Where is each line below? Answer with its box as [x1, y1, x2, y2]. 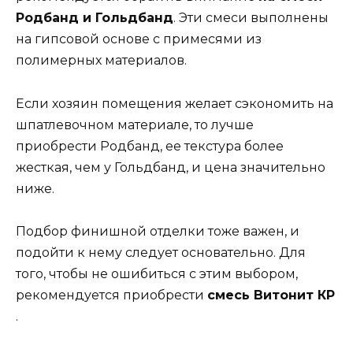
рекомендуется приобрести [16, 287, 207, 303]
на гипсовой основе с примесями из [16, 32, 262, 47]
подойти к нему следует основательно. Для [16, 244, 306, 260]
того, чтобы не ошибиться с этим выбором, [16, 266, 298, 281]
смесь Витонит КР [207, 287, 335, 303]
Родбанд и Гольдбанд [16, 10, 173, 26]
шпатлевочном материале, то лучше [16, 117, 254, 132]
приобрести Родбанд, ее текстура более [16, 138, 284, 154]
